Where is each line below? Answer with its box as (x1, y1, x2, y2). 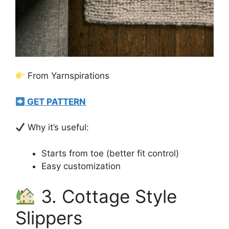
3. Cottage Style (35, 186, 177, 208)
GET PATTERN (25, 96, 86, 107)
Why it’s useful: (25, 122, 89, 133)
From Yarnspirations (25, 71, 110, 81)
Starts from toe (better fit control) (41, 148, 179, 158)
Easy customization (41, 161, 121, 171)
